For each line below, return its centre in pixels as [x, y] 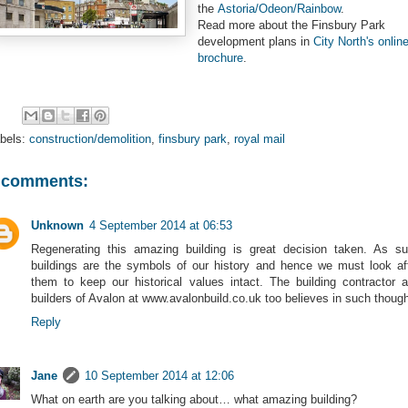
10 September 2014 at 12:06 [159, 375]
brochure [220, 57]
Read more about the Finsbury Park [291, 25]
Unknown [57, 225]
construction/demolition [90, 138]
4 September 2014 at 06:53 [161, 225]
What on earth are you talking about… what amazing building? [194, 399]
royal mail [260, 138]
